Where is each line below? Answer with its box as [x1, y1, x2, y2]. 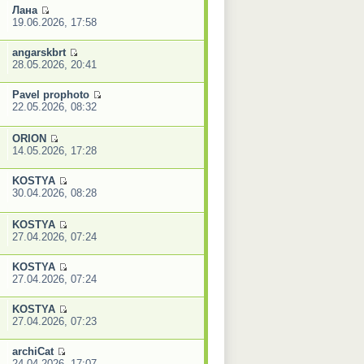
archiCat [11, 344, 54, 357]
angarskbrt [11, 45, 66, 58]
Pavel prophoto [11, 88, 89, 101]
